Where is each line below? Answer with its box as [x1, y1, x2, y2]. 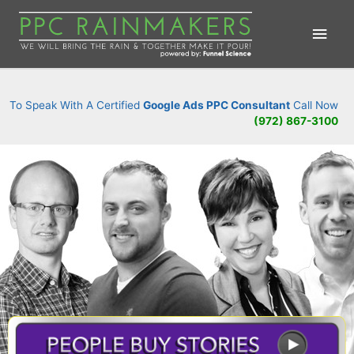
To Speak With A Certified [9, 98, 143, 111]
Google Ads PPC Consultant [143, 98, 290, 111]
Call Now [290, 98, 338, 111]
